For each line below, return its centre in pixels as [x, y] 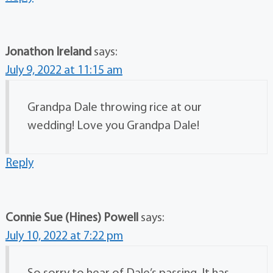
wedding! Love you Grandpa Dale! [113, 126]
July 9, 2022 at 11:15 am [64, 70]
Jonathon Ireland [48, 52]
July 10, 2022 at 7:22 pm [64, 236]
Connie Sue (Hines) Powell [72, 218]
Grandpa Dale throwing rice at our [114, 108]
